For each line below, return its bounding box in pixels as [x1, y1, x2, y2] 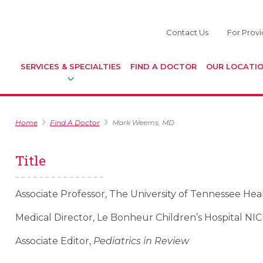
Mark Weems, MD [112, 118, 174, 127]
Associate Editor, [15, 235, 91, 247]
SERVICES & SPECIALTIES [21, 62, 121, 71]
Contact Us [166, 28, 208, 37]
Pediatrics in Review [93, 235, 189, 247]
